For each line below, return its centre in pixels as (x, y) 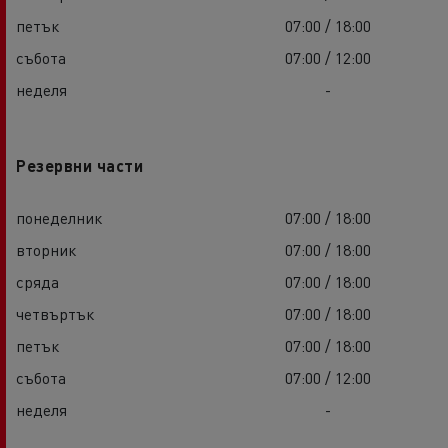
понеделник (59, 218)
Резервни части (79, 166)
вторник (46, 250)
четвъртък (55, 314)
